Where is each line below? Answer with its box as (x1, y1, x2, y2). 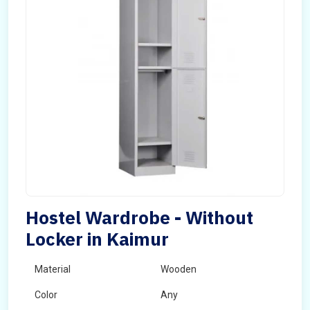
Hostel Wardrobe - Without (26, 206, 253, 229)
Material (35, 264, 71, 275)
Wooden (161, 264, 197, 275)
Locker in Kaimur (26, 227, 169, 250)
